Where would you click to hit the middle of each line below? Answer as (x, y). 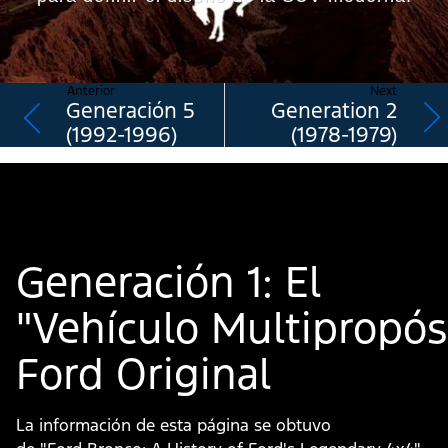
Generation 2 (334, 111)
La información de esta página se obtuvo (173, 425)
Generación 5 (130, 111)
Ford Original (143, 374)
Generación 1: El (168, 282)
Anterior (91, 91)
